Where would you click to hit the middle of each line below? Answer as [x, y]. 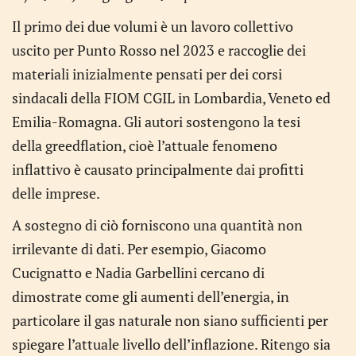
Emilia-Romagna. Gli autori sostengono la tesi [156, 122]
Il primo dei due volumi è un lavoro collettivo [153, 26]
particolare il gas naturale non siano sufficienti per [170, 320]
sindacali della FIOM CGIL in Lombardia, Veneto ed [171, 98]
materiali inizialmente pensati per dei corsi [147, 74]
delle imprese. [56, 193]
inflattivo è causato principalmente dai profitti [158, 169]
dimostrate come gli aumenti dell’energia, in [151, 296]
